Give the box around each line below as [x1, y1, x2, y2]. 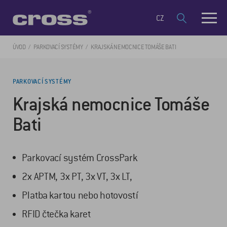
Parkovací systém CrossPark [22, 152, 138, 164]
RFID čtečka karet [22, 208, 91, 220]
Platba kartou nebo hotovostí [22, 190, 138, 202]
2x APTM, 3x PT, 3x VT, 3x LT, [22, 171, 132, 183]
